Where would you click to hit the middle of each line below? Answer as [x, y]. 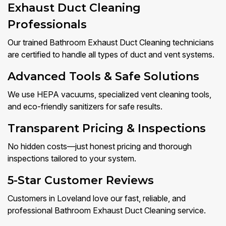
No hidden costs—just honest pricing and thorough [100, 147]
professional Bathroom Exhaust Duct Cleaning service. [107, 211]
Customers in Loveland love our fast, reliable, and [97, 199]
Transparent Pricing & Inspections [107, 129]
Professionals [47, 25]
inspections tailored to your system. [72, 159]
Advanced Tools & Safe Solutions [103, 77]
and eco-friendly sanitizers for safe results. [85, 107]
